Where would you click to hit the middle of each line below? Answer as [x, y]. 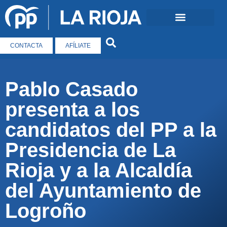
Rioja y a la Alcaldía [99, 170]
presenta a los [72, 109]
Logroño [46, 211]
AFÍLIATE [78, 45]
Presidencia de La [90, 150]
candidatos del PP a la [111, 129]
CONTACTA [26, 45]
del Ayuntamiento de [103, 190]
